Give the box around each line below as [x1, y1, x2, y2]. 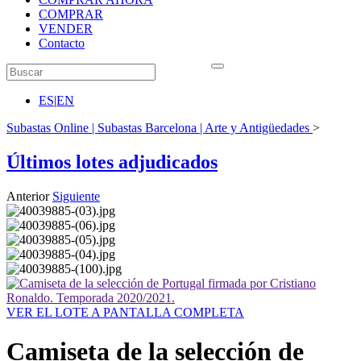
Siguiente [52, 189, 100, 203]
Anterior [6, 189, 49, 203]
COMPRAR [39, 7, 103, 21]
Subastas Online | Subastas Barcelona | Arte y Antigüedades [6, 121, 309, 135]
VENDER [39, 22, 93, 35]
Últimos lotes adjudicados [6, 151, 218, 172]
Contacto [39, 36, 85, 50]
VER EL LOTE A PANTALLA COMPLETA [6, 305, 244, 319]
